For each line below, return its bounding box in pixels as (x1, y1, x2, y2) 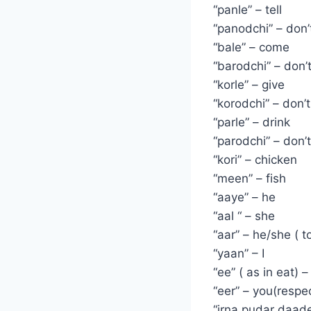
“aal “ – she (213, 208, 275, 223)
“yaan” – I (213, 246, 264, 260)
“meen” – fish (213, 171, 286, 185)
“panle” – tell (213, 2, 282, 17)
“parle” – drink (213, 115, 290, 129)
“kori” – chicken (213, 152, 297, 167)
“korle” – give (213, 77, 285, 92)
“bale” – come (213, 40, 289, 54)
